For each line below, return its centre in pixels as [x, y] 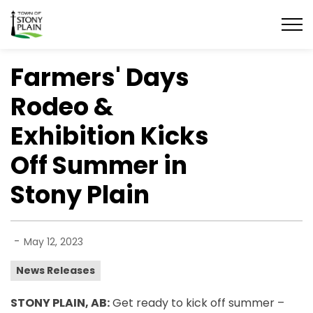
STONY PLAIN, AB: [60, 303]
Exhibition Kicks [110, 136]
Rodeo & [62, 107]
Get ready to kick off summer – [197, 303]
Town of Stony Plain [96, 18]
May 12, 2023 [53, 242]
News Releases [56, 270]
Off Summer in [99, 165]
